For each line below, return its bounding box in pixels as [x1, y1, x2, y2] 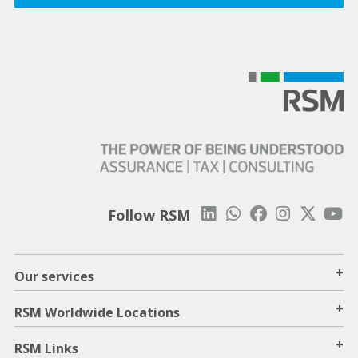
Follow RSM [107, 205, 190, 225]
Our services [14, 268, 94, 286]
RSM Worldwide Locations [14, 304, 180, 322]
